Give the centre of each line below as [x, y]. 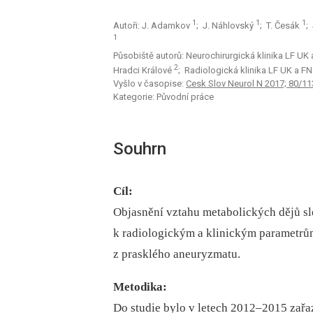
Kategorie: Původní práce [163, 97]
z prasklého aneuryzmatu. [177, 254]
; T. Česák [281, 26]
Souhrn [140, 149]
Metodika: [140, 287]
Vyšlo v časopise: [150, 84]
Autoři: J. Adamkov [153, 26]
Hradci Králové [144, 71]
